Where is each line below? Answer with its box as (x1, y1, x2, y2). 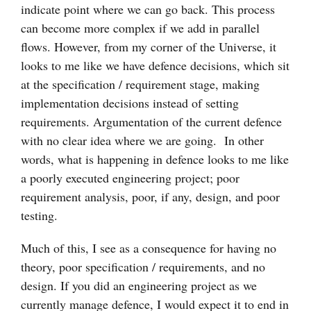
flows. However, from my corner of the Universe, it (21, 38, 276, 56)
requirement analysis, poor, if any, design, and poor (21, 188, 280, 205)
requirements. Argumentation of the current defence (21, 113, 282, 131)
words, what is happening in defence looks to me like (21, 151, 289, 168)
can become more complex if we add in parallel (21, 19, 260, 37)
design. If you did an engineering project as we (21, 277, 257, 294)
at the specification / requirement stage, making (21, 76, 260, 93)
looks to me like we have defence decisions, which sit (21, 57, 289, 74)
